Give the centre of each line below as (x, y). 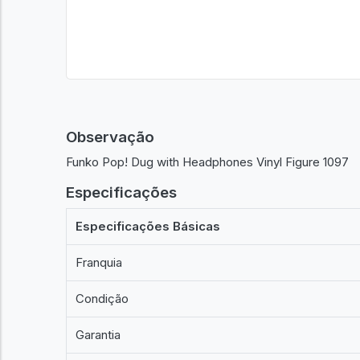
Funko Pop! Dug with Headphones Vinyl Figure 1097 (207, 162)
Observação (110, 137)
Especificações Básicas (148, 226)
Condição (102, 299)
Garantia (98, 335)
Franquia (99, 262)
